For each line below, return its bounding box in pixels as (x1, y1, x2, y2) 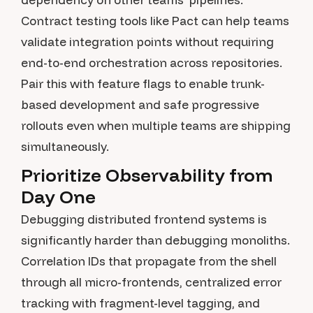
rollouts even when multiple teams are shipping (21, 118, 291, 133)
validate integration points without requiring (21, 34, 274, 49)
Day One (21, 185, 96, 208)
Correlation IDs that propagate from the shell (21, 254, 277, 268)
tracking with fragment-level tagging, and (21, 296, 260, 310)
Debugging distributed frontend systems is (21, 212, 267, 226)
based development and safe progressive (21, 97, 259, 112)
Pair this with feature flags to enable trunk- (21, 76, 265, 91)
